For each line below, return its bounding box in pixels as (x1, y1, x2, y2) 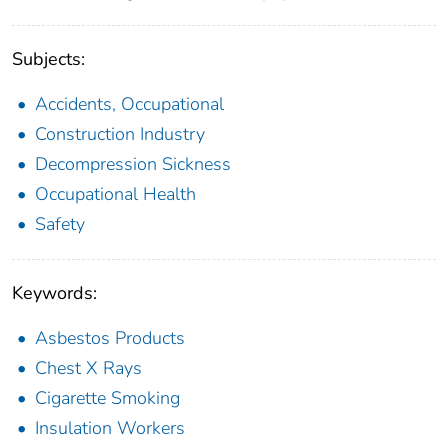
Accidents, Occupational (35, 91, 224, 116)
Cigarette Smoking (35, 385, 180, 410)
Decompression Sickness (35, 151, 231, 176)
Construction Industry (35, 121, 205, 146)
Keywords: (12, 280, 97, 305)
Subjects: (12, 46, 85, 71)
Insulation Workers (35, 415, 185, 440)
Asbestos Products (35, 325, 185, 350)
